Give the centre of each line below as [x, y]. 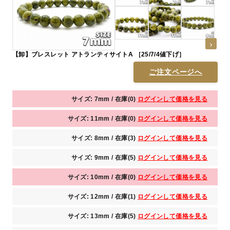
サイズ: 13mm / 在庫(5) [103, 216]
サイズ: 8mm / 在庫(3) [104, 138]
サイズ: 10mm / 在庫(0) [103, 177]
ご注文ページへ [176, 72]
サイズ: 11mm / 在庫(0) [103, 119]
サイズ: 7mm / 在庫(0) [104, 99]
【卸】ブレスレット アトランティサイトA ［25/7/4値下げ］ [99, 55]
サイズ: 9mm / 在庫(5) [104, 158]
